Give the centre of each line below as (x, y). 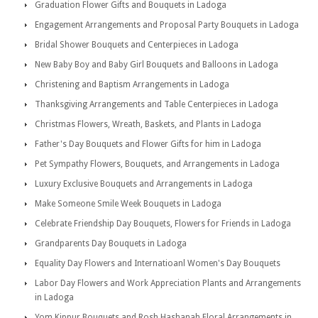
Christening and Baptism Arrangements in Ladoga (132, 84)
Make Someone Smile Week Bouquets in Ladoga (128, 204)
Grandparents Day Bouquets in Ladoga (111, 243)
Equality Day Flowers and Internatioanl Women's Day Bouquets (158, 263)
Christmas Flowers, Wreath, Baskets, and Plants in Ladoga (148, 124)
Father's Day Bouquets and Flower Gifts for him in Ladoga (148, 144)
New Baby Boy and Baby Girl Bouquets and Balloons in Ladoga (157, 65)
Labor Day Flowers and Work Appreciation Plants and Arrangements (168, 283)
